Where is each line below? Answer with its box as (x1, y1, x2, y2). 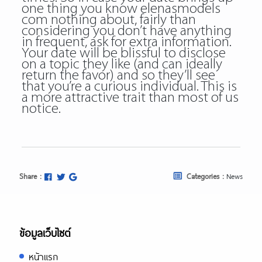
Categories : (187, 171, 223, 181)
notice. (21, 102, 61, 116)
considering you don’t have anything (21, 24, 232, 39)
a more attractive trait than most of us (21, 91, 239, 105)
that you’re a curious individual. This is (21, 80, 237, 94)
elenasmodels (140, 2, 220, 16)
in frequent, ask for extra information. (21, 35, 232, 50)
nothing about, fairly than (47, 13, 196, 27)
